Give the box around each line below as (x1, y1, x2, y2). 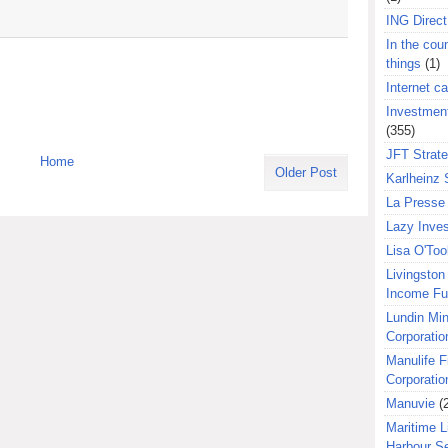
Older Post (275, 164, 337, 180)
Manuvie (386, 396, 435, 411)
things (386, 56, 421, 71)
